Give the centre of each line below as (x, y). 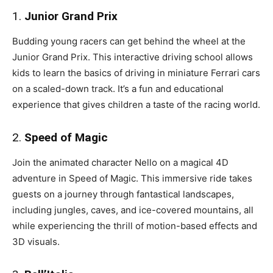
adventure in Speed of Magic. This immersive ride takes (132, 178)
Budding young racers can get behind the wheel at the (129, 41)
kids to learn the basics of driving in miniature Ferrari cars (136, 73)
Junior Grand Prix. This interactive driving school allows (133, 57)
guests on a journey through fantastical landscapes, (123, 194)
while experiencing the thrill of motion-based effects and (135, 225)
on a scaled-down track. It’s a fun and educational (118, 88)
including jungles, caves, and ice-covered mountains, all (133, 210)
